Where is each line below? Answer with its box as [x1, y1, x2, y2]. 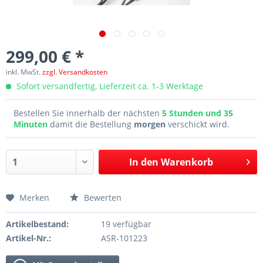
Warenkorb [160, 156, 213, 168]
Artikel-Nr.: [6, 232, 51, 244]
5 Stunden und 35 [162, 107, 233, 119]
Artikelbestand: [6, 218, 69, 230]
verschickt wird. [166, 119, 230, 130]
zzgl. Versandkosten [42, 67, 107, 77]
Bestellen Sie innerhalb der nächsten [14, 107, 162, 119]
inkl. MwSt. [6, 67, 42, 77]
